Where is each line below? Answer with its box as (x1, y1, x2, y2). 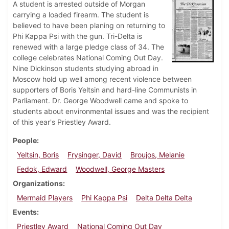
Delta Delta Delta (135, 193, 192, 202)
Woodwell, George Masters (76, 165, 165, 174)
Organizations (13, 179, 63, 188)
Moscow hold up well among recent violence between (13, 75, 192, 84)
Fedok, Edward (17, 165, 67, 174)
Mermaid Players (17, 193, 73, 202)
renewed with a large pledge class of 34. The (13, 42, 164, 52)
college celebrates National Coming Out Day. (13, 53, 163, 62)
